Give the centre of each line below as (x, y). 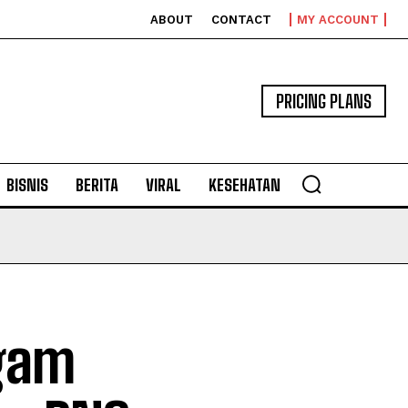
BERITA (97, 185)
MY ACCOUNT (338, 20)
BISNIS (27, 185)
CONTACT (241, 20)
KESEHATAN (245, 185)
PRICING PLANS (324, 101)
